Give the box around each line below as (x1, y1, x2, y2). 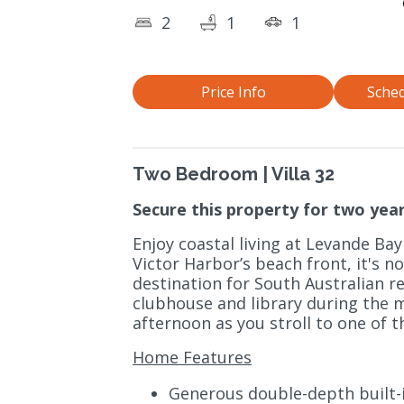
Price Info (200, 82, 266, 103)
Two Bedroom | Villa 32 (133, 163, 335, 186)
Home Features (133, 346, 252, 369)
